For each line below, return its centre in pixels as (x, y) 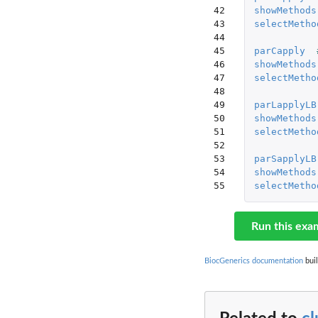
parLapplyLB (285, 104)
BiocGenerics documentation (254, 261)
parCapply (279, 50)
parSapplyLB (285, 158)
